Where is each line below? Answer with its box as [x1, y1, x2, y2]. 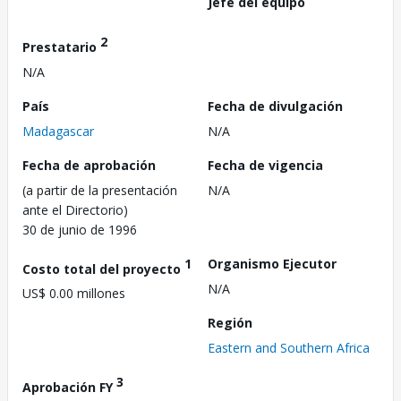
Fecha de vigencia [208, 156, 323, 174]
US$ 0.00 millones [22, 285, 125, 303]
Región [208, 313, 252, 331]
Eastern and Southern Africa [208, 338, 370, 356]
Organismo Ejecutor [208, 254, 337, 272]
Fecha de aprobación [22, 156, 156, 174]
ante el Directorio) [22, 200, 128, 218]
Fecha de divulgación [208, 97, 343, 115]
